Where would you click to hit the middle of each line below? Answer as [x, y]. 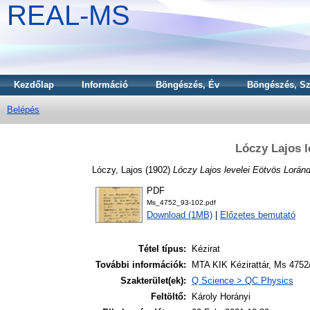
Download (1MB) [180, 215]
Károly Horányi [221, 297]
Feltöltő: [168, 297]
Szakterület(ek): [153, 281]
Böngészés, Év [188, 85]
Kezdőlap [34, 85]
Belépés [23, 110]
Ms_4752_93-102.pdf [181, 203]
